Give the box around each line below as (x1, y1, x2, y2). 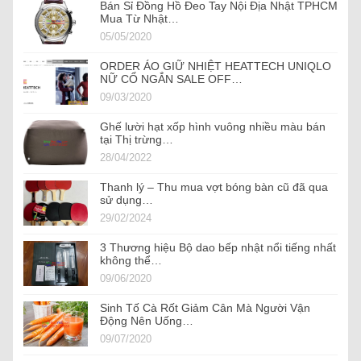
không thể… (100, 254, 162, 268)
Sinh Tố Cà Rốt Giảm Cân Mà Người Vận (100, 301, 310, 315)
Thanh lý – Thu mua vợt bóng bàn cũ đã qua (100, 180, 328, 194)
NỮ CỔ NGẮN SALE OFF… (100, 73, 243, 86)
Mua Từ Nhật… (100, 12, 179, 26)
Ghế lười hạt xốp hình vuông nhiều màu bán (100, 120, 326, 134)
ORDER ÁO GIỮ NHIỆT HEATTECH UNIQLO (100, 60, 331, 73)
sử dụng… (100, 193, 153, 207)
